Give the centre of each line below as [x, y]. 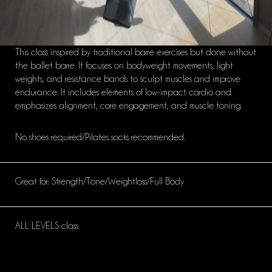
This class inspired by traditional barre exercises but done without [136, 53]
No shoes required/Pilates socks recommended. [100, 138]
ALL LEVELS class [47, 226]
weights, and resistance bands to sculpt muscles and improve [128, 79]
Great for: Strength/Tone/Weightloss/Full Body [100, 182]
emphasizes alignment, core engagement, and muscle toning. [128, 106]
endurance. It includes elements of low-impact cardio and [123, 93]
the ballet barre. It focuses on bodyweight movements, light [124, 66]
